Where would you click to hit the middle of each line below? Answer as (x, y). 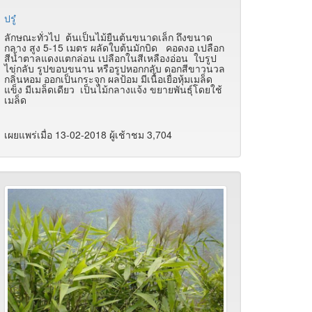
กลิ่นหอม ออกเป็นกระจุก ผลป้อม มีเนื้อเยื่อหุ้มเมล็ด (108, 79)
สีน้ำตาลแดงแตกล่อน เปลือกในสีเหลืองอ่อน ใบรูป (110, 58)
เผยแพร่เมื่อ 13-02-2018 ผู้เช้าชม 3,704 (88, 135)
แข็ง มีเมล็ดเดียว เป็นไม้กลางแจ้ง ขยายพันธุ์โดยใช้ (113, 89)
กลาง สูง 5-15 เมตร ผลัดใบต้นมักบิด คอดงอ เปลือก (114, 48)
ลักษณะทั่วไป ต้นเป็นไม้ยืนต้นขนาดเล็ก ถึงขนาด (108, 37)
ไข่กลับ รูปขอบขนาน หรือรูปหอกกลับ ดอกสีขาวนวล (115, 69)
